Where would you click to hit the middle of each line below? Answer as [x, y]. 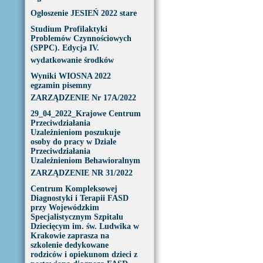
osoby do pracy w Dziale [73, 142]
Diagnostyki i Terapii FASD [79, 198]
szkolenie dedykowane [69, 245]
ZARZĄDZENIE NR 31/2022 [81, 173]
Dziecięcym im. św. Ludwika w [85, 226]
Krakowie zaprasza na [70, 236]
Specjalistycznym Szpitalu [77, 217]
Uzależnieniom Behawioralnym [85, 161]
